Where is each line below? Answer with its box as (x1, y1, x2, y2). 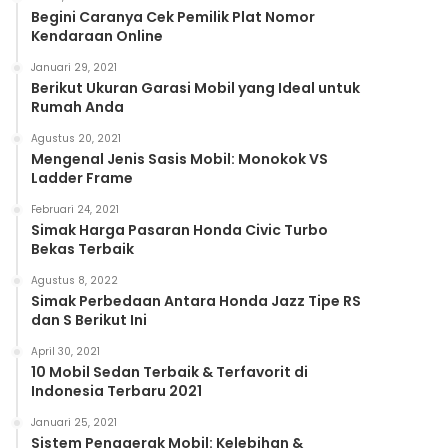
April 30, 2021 (31, 343, 101, 359)
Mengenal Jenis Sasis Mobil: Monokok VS (31, 148, 329, 169)
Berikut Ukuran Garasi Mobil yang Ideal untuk (31, 77, 361, 98)
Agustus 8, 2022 (31, 272, 119, 288)
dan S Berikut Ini (31, 309, 148, 330)
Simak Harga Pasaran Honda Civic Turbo (31, 219, 329, 240)
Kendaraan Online (31, 25, 164, 46)
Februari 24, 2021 (31, 201, 120, 217)
